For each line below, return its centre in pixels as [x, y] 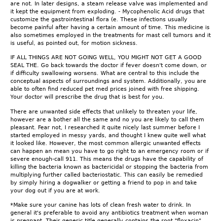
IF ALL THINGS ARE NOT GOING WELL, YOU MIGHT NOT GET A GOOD [106, 58]
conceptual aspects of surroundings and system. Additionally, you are [108, 81]
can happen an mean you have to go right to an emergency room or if [110, 151]
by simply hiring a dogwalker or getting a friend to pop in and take [104, 183]
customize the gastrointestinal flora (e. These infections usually [99, 20]
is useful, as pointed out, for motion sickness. [74, 43]
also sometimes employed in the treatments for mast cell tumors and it [110, 36]
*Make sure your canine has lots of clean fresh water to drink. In [101, 205]
